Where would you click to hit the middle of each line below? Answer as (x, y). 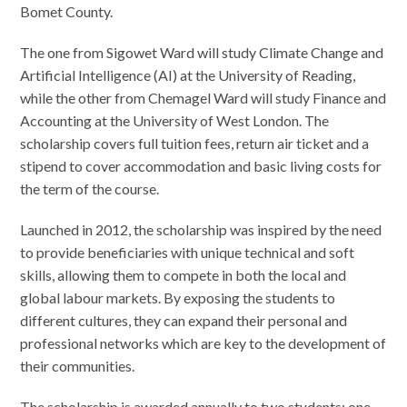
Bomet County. (67, 11)
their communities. (78, 365)
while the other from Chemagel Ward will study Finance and (203, 97)
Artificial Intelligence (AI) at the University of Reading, (188, 74)
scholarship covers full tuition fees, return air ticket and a (195, 143)
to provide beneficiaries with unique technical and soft (188, 252)
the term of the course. (90, 188)
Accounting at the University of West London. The (175, 120)
